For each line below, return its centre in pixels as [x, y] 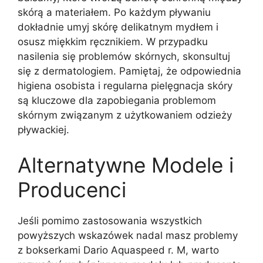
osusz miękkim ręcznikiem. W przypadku [113, 42]
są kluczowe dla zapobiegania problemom [117, 101]
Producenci [72, 189]
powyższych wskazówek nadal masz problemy [128, 235]
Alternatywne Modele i [126, 165]
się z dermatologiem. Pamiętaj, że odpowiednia [129, 71]
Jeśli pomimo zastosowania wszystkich [110, 220]
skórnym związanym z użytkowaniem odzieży [125, 115]
